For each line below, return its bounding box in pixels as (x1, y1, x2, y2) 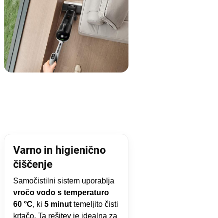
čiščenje (13, 158, 53, 170)
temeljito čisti (71, 200, 118, 208)
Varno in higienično (13, 144, 106, 156)
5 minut (44, 200, 72, 208)
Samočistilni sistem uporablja (13, 176, 114, 185)
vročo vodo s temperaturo (13, 188, 109, 197)
